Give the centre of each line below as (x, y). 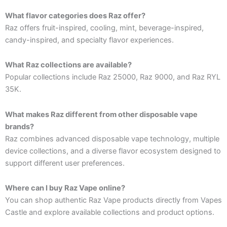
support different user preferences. (65, 163)
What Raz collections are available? (68, 65)
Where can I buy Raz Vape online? (65, 188)
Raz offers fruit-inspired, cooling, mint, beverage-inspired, (104, 28)
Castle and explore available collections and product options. (110, 213)
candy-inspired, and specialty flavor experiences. (89, 40)
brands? (20, 126)
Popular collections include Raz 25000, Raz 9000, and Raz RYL (113, 77)
